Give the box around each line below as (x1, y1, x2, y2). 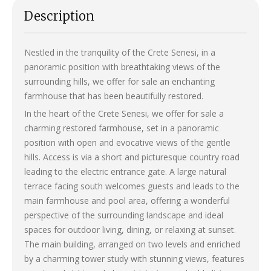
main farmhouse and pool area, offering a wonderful (24, 194, 230, 206)
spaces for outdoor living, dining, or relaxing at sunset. (24, 223, 236, 235)
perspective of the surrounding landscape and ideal (24, 209, 223, 221)
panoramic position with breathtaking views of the (24, 60, 220, 73)
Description (24, 8, 94, 24)
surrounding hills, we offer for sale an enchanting (24, 75, 215, 87)
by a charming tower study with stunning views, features (24, 252, 244, 264)
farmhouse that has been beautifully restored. (24, 90, 203, 102)
